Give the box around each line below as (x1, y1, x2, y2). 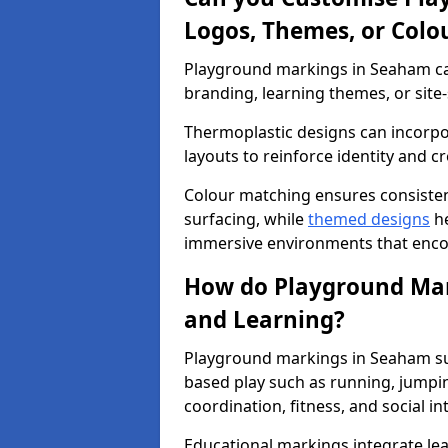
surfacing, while (184, 208, 308, 230)
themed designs (308, 208, 430, 230)
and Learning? (184, 304, 345, 335)
